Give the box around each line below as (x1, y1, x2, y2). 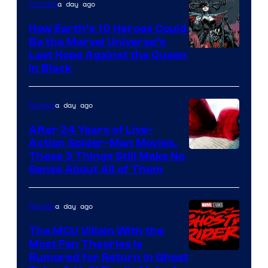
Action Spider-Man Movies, (29, 136, 178, 150)
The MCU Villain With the (29, 224, 164, 237)
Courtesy (188, 65, 236, 82)
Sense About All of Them (29, 162, 163, 176)
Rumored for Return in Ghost (29, 250, 188, 264)
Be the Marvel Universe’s (29, 35, 166, 48)
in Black (29, 61, 72, 75)
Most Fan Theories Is (29, 237, 142, 251)
